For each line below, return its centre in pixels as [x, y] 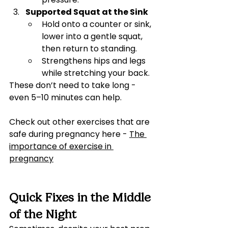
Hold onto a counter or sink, [97, 24]
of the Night [43, 214]
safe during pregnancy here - [69, 134]
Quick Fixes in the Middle [81, 197]
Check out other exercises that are [80, 122]
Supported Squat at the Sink [87, 12]
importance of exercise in [61, 146]
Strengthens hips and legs [95, 61]
